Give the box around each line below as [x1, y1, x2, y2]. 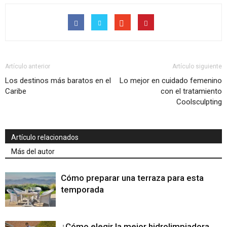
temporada [61, 184, 104, 195]
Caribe [5, 86, 26, 96]
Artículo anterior [5, 62, 50, 70]
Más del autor [11, 147, 55, 156]
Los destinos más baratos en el [5, 75, 111, 85]
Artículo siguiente [172, 62, 222, 70]
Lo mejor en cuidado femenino [120, 75, 222, 85]
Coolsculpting [176, 97, 222, 106]
